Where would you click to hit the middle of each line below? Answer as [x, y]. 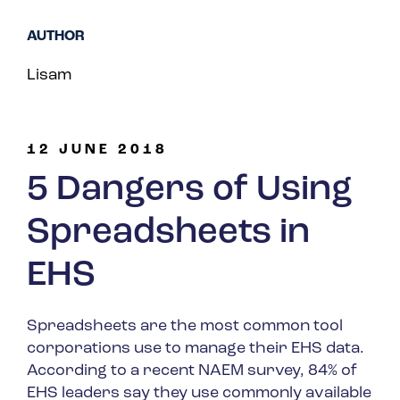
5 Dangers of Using [190, 191]
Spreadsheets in [168, 233]
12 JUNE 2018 [97, 150]
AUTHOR [56, 37]
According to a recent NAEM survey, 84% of [192, 371]
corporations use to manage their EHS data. [196, 349]
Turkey [235, 46]
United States [260, 105]
